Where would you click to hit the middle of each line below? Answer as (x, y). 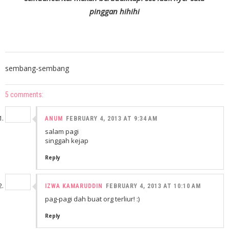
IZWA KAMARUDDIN (74, 186)
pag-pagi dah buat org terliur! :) (92, 199)
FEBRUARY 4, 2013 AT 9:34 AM (112, 119)
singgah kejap (67, 141)
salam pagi (62, 131)
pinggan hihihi (114, 11)
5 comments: (24, 95)
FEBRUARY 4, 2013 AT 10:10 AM (153, 186)
